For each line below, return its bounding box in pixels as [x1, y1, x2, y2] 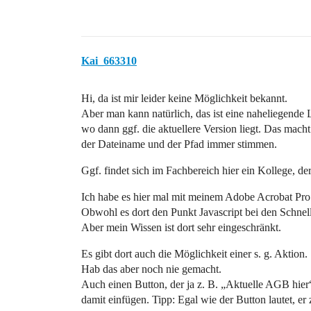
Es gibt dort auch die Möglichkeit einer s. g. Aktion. [81, 248, 308, 260]
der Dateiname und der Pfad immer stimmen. [81, 138, 277, 150]
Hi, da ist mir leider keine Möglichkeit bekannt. [81, 92, 287, 104]
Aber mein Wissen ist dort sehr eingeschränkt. [81, 221, 281, 233]
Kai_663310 [81, 55, 137, 67]
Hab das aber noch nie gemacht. [81, 263, 221, 275]
